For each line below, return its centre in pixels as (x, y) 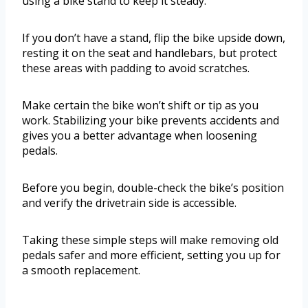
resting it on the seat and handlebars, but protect (150, 53)
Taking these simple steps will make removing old (150, 240)
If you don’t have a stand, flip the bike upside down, (154, 38)
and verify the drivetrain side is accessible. (129, 203)
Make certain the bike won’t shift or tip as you (140, 106)
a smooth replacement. (81, 271)
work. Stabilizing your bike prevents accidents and (151, 121)
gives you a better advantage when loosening (140, 136)
